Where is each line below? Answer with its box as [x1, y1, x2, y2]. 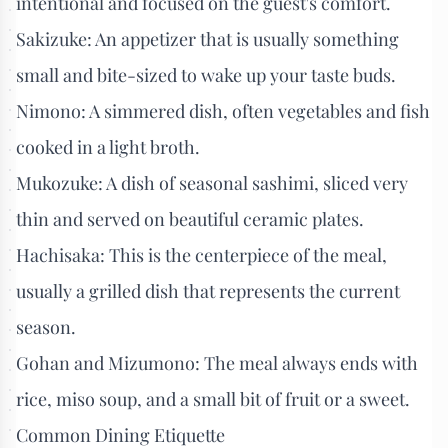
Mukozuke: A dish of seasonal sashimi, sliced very [16, 170, 408, 195]
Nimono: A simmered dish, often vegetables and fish [16, 98, 430, 123]
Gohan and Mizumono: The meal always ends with [16, 350, 418, 375]
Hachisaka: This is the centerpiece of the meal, [16, 242, 387, 267]
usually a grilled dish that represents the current [16, 278, 400, 303]
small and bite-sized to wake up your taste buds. [16, 62, 396, 87]
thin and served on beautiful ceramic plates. [16, 206, 364, 231]
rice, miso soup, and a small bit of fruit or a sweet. [16, 386, 410, 411]
